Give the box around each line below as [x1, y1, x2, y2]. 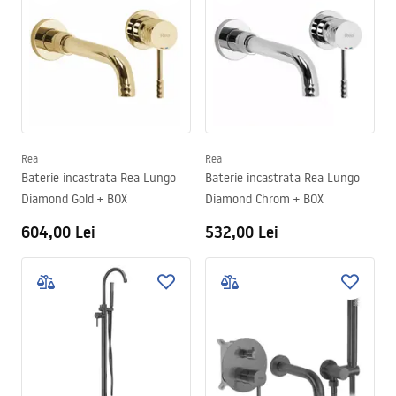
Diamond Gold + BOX [21, 191, 127, 207]
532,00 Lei [205, 221, 278, 243]
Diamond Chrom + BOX [205, 191, 324, 207]
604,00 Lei [21, 221, 95, 243]
